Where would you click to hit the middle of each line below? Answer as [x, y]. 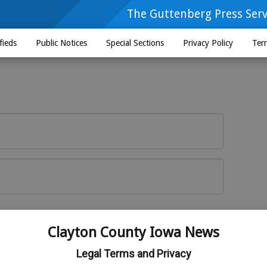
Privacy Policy [208, 43]
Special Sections [135, 43]
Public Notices [61, 43]
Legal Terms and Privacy [133, 254]
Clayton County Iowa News [133, 232]
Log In [185, 218]
